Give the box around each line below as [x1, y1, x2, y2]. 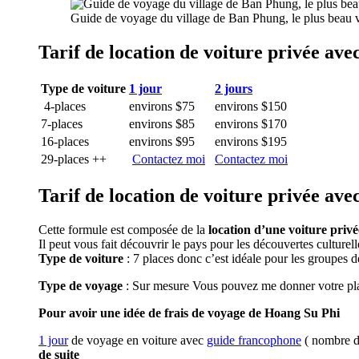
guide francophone [207, 333, 301, 347]
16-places [41, 135, 89, 149]
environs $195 [215, 135, 287, 149]
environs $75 [129, 99, 195, 114]
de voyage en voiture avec [68, 333, 207, 347]
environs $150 [215, 99, 287, 114]
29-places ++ [41, 152, 107, 167]
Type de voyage [38, 278, 123, 292]
